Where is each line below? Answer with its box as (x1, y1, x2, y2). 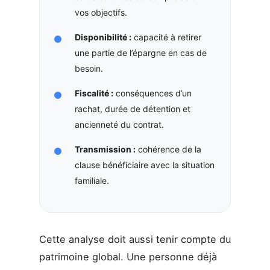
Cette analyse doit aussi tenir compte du (39, 233, 231, 246)
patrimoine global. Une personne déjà (39, 251, 217, 263)
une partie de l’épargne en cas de (74, 48, 207, 58)
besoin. (74, 63, 103, 74)
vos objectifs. (74, 7, 127, 18)
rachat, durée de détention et (74, 104, 190, 115)
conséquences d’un (113, 88, 192, 99)
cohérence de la (135, 144, 201, 155)
